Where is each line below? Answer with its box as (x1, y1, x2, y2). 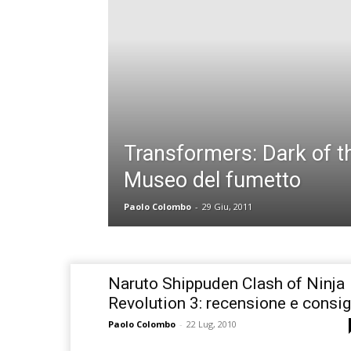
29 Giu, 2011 (202, 201, 252, 213)
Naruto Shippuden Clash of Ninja (108, 274, 345, 294)
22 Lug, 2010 (186, 318, 237, 331)
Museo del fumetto (124, 168, 301, 194)
